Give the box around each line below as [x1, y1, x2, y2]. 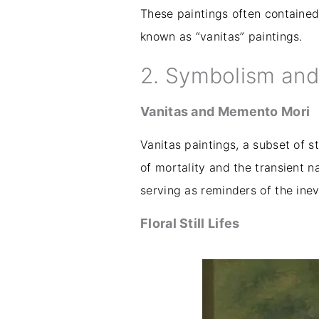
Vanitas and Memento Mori [140, 104, 310, 120]
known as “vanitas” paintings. [140, 29, 303, 44]
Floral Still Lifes [140, 216, 240, 231]
